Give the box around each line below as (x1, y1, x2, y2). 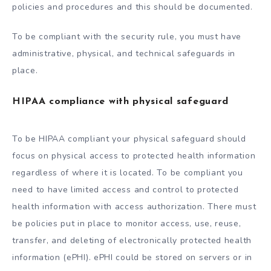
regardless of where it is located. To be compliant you (12, 166, 243, 178)
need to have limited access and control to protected (12, 183, 239, 195)
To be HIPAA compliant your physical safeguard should (12, 132, 246, 145)
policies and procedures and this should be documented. (12, 1, 253, 13)
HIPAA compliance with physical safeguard (12, 96, 229, 106)
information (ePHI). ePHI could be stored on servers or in (12, 251, 252, 263)
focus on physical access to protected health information (12, 149, 256, 162)
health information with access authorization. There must (12, 200, 256, 212)
